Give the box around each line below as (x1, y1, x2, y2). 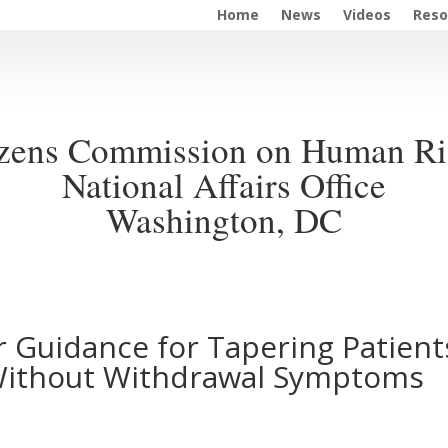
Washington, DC (106, 195, 342, 243)
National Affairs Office (62, 160, 386, 208)
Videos (343, 5, 391, 24)
